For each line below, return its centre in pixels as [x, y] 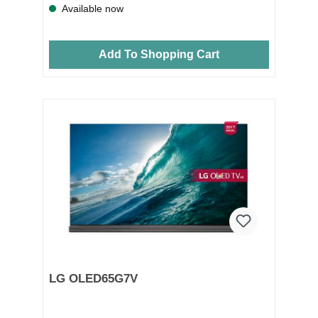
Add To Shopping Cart [159, 54]
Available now [92, 8]
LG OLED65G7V [93, 278]
